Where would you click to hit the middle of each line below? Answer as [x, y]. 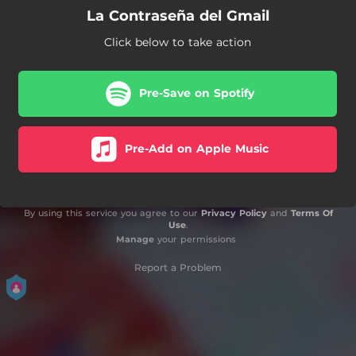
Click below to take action [178, 42]
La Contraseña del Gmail [178, 15]
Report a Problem [178, 267]
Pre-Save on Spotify [196, 93]
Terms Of [311, 213]
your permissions [195, 239]
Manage [135, 239]
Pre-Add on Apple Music [196, 149]
